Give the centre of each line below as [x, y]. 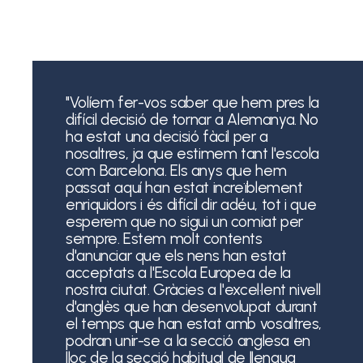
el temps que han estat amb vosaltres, [194, 323]
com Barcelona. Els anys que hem [176, 170]
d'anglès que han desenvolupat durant [192, 306]
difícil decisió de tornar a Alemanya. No [192, 119]
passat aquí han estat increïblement [184, 187]
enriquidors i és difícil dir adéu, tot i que [191, 204]
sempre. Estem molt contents [164, 238]
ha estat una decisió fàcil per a [167, 136]
